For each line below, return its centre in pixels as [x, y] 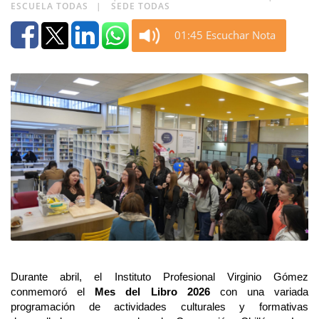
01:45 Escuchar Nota [225, 35]
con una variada [259, 292]
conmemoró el [53, 292]
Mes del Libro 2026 [152, 292]
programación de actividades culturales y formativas [159, 307]
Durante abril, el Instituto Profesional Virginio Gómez [159, 277]
